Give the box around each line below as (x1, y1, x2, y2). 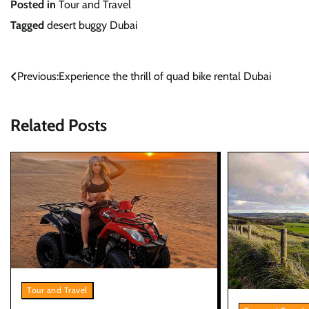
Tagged (10, 19, 47, 32)
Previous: (17, 70, 59, 83)
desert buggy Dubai (47, 19, 137, 32)
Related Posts (10, 115, 107, 136)
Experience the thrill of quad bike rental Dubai (59, 70, 271, 83)
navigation (10, 94, 84, 115)
